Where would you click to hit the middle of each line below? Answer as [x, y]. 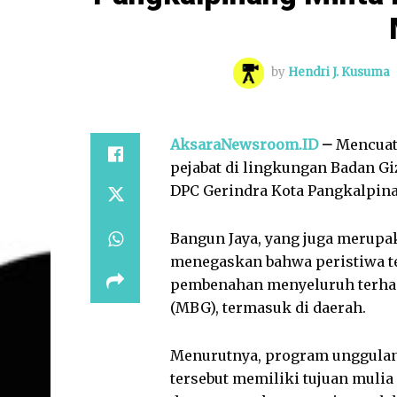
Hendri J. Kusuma [339, 73]
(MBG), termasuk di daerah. [268, 308]
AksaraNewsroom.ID [244, 145]
